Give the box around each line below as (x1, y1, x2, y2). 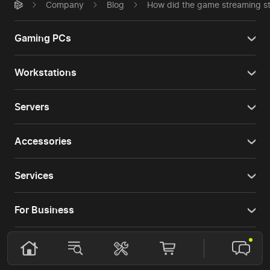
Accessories (14, 135, 72, 148)
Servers (14, 101, 49, 113)
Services (14, 169, 54, 182)
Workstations (14, 66, 77, 79)
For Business (14, 204, 74, 216)
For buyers (14, 238, 63, 251)
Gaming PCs (14, 32, 71, 45)
